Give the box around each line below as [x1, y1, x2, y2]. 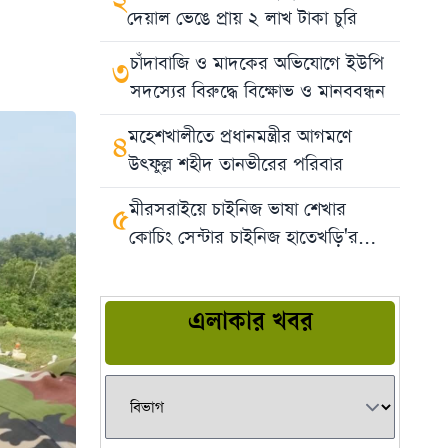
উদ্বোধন [129, 253, 180, 278]
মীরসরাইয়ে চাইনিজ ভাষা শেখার [129, 197, 346, 222]
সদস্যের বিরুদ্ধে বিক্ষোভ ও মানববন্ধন [130, 79, 385, 104]
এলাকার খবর [187, 310, 313, 339]
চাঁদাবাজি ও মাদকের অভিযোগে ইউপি [130, 51, 384, 76]
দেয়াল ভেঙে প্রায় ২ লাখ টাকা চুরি [127, 6, 357, 31]
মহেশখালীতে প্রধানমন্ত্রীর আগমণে [128, 124, 352, 149]
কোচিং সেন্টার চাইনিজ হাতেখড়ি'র [129, 225, 358, 250]
